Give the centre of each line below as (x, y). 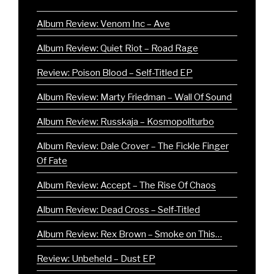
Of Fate (52, 161)
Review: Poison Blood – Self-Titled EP (115, 72)
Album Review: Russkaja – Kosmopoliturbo (125, 121)
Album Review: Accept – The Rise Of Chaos (126, 185)
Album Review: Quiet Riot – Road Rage (117, 48)
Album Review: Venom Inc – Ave (103, 24)
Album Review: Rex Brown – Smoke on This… (129, 234)
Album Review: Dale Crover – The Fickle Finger (133, 146)
